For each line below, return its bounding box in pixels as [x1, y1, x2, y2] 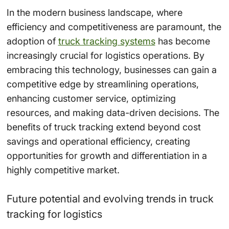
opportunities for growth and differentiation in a [6, 150, 207, 161]
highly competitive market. [6, 164, 120, 175]
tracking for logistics [6, 208, 102, 220]
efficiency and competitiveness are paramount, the [6, 21, 221, 32]
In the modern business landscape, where [6, 7, 182, 18]
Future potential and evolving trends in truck [6, 192, 214, 205]
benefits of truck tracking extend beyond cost [6, 121, 201, 132]
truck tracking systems [58, 35, 155, 47]
